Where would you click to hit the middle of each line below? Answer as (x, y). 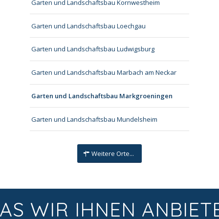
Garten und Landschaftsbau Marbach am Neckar (104, 73)
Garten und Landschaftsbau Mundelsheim (95, 119)
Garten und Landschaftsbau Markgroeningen (102, 96)
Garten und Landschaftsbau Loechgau (89, 26)
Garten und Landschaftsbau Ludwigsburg (93, 49)
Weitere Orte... (113, 154)
